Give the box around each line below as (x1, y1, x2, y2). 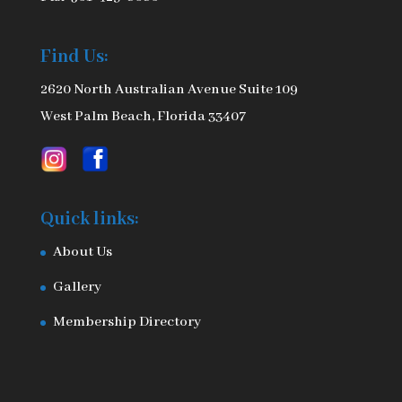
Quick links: (39, 208, 138, 232)
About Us (52, 243, 112, 262)
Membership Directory (52, 313, 201, 332)
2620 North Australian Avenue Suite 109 (39, 81, 298, 100)
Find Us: (39, 46, 108, 69)
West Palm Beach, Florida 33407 (39, 108, 246, 127)
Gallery (52, 278, 101, 297)
